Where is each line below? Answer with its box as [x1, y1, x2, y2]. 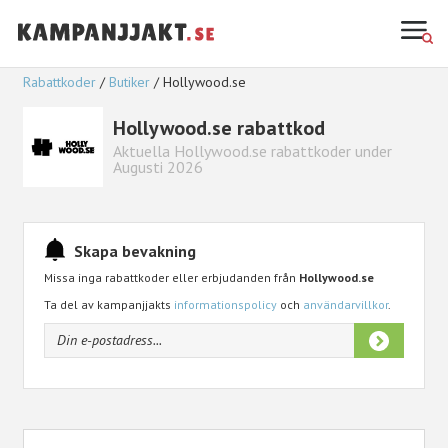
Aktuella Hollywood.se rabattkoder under [113, 141, 393, 162]
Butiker [109, 72, 151, 91]
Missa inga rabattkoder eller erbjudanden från [44, 269, 300, 285]
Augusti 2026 [113, 157, 204, 178]
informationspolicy [174, 296, 278, 312]
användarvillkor [303, 296, 389, 312]
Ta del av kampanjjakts [44, 296, 175, 312]
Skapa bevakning [74, 240, 197, 261]
